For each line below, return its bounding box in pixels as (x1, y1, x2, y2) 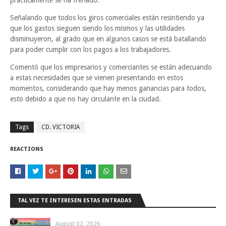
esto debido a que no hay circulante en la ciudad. (10, 95, 161, 103)
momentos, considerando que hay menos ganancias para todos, (10, 84, 206, 92)
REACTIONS (10, 146, 43, 152)
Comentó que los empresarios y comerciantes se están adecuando (10, 63, 212, 71)
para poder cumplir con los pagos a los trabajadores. (10, 45, 171, 53)
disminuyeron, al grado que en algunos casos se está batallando (10, 35, 206, 43)
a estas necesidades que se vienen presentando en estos (10, 74, 183, 82)
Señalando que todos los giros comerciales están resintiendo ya (10, 14, 204, 22)
